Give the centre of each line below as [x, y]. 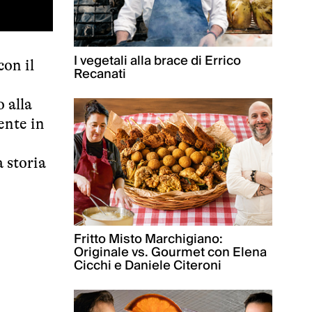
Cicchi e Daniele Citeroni [148, 266]
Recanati [100, 74]
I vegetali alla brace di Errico [157, 61]
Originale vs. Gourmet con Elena [170, 253]
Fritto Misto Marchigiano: [148, 240]
